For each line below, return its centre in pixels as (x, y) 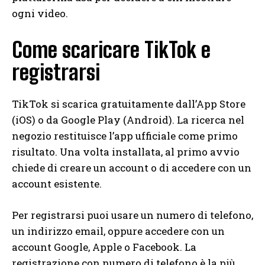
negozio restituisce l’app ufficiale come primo (125, 135)
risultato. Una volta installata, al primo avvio (126, 151)
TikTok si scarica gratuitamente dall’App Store (129, 104)
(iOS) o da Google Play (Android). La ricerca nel (128, 119)
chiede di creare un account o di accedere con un (132, 167)
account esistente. (57, 183)
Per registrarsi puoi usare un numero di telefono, (132, 215)
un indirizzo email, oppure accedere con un (118, 231)
